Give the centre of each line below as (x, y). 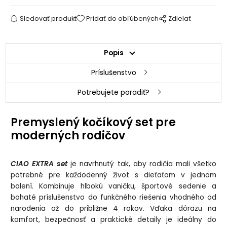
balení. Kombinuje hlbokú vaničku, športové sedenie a (113, 186)
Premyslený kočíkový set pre (93, 122)
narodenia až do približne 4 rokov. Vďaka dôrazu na (113, 208)
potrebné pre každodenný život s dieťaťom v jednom (113, 175)
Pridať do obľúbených (123, 18)
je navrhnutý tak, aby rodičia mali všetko (142, 164)
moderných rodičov (68, 135)
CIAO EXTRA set (39, 164)
